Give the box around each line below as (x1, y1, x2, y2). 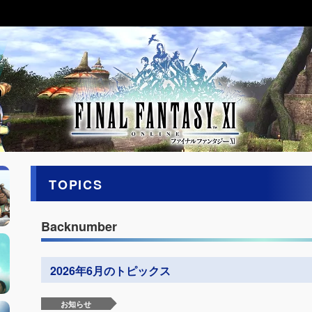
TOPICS (49, 175, 103, 194)
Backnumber (41, 217, 117, 236)
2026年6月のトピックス (49, 262, 171, 279)
